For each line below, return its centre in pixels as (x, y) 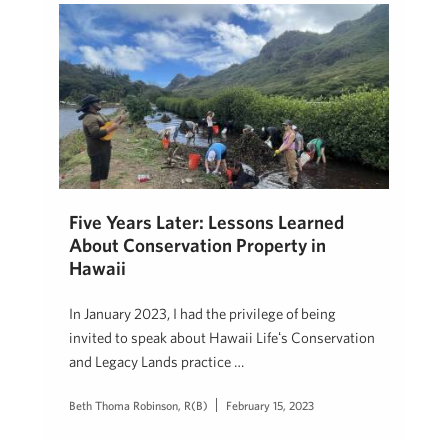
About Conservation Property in (197, 245)
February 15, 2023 (270, 405)
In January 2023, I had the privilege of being (202, 314)
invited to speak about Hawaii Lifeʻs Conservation (222, 338)
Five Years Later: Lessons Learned (206, 222)
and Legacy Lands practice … (156, 362)
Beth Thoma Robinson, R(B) (138, 405)
